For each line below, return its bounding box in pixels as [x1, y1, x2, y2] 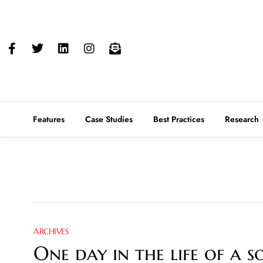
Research [225, 113, 259, 125]
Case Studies [85, 113, 133, 125]
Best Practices [153, 113, 204, 125]
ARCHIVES [33, 225, 68, 237]
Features [33, 113, 65, 125]
